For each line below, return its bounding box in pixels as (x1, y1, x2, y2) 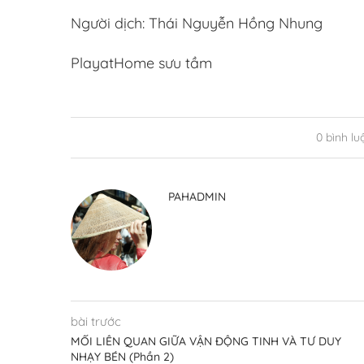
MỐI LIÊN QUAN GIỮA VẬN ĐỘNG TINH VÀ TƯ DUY (71, 333, 341, 349)
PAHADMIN (168, 188, 226, 204)
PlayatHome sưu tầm (71, 53, 212, 72)
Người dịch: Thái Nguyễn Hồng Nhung (71, 13, 323, 32)
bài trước (71, 313, 121, 329)
